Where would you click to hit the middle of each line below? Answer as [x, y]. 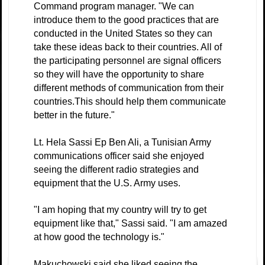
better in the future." [74, 115]
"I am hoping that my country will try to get [120, 210]
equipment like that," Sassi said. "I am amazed [130, 223]
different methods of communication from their [129, 88]
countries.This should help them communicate [130, 101]
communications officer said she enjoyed [119, 156]
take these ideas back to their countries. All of [128, 47]
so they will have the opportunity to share [119, 74]
